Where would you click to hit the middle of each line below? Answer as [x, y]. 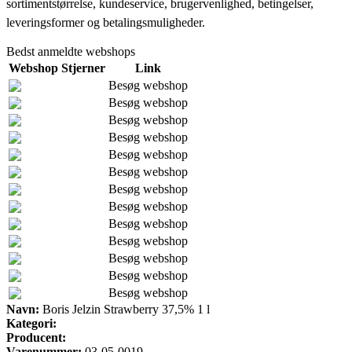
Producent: [36, 337]
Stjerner [83, 68]
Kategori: [31, 323]
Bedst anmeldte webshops [71, 51]
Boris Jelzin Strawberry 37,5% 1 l [125, 309]
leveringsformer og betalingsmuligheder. [106, 22]
